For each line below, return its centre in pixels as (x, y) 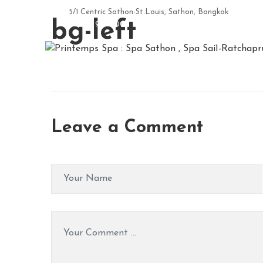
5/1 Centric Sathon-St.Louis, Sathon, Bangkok (149, 12)
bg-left (94, 32)
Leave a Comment (127, 128)
